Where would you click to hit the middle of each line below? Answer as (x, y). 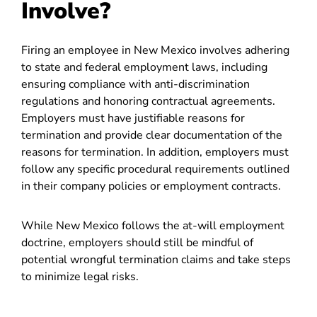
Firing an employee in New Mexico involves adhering (155, 50)
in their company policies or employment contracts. (151, 186)
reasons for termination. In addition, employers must (155, 152)
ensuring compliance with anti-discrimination (136, 84)
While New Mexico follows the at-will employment (153, 226)
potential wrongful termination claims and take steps (156, 260)
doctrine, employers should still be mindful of (137, 243)
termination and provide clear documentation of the (152, 135)
